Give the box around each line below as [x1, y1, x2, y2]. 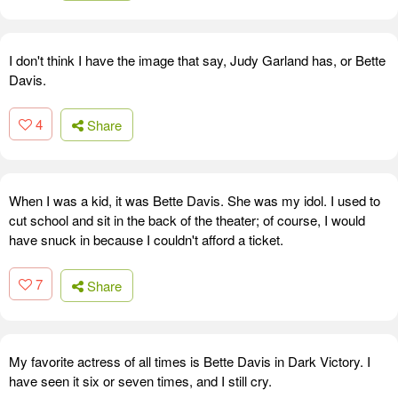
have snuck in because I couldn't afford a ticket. [9, 230, 283, 250]
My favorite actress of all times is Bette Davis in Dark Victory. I [9, 351, 370, 370]
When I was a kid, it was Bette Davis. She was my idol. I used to [9, 191, 380, 211]
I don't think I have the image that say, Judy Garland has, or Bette [9, 50, 386, 69]
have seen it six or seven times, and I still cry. [9, 370, 272, 390]
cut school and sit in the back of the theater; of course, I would [9, 211, 365, 230]
